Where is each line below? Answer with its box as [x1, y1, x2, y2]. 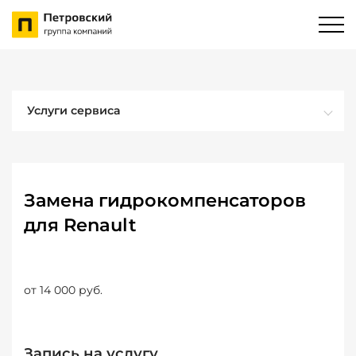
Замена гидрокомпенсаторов [24, 189, 306, 211]
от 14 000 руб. [24, 283, 103, 297]
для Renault [24, 214, 137, 236]
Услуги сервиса [27, 103, 121, 118]
